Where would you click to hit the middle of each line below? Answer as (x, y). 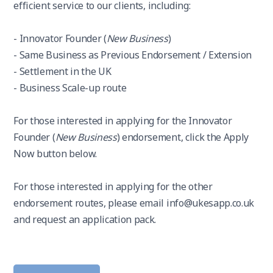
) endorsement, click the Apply (183, 137)
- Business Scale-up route (70, 88)
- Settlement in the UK (62, 71)
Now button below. (55, 154)
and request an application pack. (85, 219)
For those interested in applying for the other (113, 186)
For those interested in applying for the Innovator (123, 121)
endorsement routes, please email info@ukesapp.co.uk (134, 203)
